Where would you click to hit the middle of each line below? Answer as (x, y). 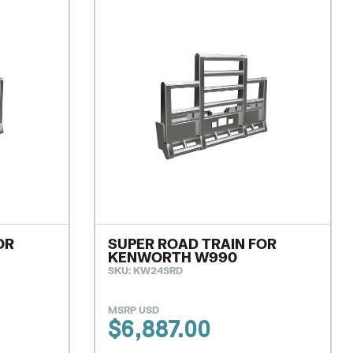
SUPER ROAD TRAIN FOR (192, 244)
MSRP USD (133, 310)
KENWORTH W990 (172, 258)
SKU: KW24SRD (145, 271)
